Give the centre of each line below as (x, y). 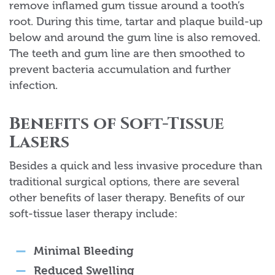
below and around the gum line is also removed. (135, 38)
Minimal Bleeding (84, 251)
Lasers (39, 142)
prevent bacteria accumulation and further (120, 70)
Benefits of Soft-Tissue (117, 124)
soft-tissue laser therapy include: (93, 214)
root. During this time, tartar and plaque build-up (136, 22)
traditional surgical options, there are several (124, 182)
